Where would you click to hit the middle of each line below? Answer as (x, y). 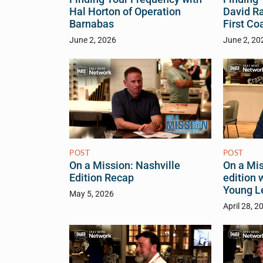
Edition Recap (102, 178)
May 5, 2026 (92, 194)
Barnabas (92, 24)
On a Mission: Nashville (125, 166)
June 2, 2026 (93, 41)
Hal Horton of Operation (125, 12)
